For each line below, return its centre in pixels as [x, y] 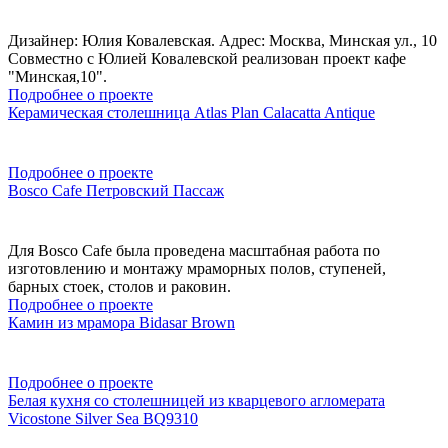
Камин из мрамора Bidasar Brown [121, 322]
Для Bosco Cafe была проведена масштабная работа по [194, 250]
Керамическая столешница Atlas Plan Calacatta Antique [191, 112]
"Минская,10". [57, 76]
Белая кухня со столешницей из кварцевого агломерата [196, 400]
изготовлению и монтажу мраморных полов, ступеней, [197, 268]
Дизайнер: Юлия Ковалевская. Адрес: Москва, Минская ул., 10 [222, 40]
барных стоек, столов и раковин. [119, 286]
